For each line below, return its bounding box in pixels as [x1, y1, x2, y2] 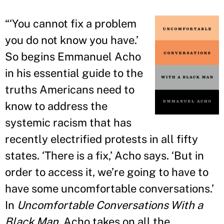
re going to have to [114, 165, 208, 178]
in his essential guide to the [5, 66, 143, 79]
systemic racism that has [5, 116, 131, 129]
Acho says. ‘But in [112, 149, 204, 162]
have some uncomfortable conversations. [5, 182, 211, 195]
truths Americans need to [5, 83, 134, 96]
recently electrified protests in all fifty [5, 132, 198, 145]
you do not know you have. [5, 33, 136, 46]
